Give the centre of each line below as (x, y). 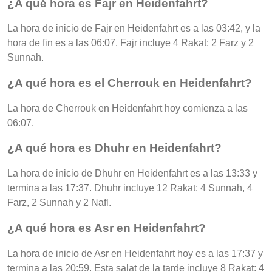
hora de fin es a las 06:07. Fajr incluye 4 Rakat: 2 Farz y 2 (131, 43)
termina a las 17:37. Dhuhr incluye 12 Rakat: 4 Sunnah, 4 (130, 188)
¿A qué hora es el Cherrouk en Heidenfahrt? (130, 83)
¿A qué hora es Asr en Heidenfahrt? (107, 228)
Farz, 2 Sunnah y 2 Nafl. (59, 203)
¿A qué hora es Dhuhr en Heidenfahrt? (114, 148)
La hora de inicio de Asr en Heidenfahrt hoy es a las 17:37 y (135, 253)
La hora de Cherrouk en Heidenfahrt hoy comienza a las (127, 108)
